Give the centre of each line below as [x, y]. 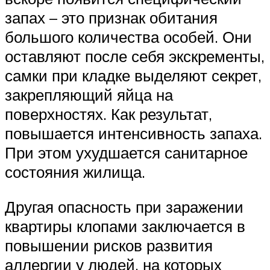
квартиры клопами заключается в [125, 226]
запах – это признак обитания [111, 18]
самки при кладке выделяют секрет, [133, 76]
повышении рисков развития [109, 246]
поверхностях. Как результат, [108, 114]
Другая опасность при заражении [124, 207]
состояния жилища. [75, 172]
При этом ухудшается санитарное [126, 153]
